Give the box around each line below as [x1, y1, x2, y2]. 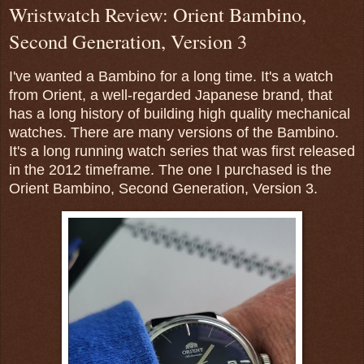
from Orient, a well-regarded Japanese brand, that [9, 86, 332, 103]
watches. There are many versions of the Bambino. [9, 123, 339, 141]
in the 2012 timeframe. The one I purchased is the [9, 161, 331, 178]
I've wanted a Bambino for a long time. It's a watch [9, 67, 333, 84]
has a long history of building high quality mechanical [9, 105, 350, 122]
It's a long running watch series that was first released [9, 142, 355, 159]
